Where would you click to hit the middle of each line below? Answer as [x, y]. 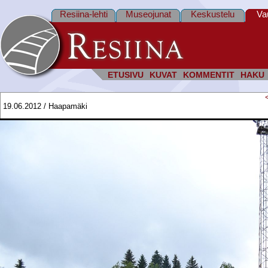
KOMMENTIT [209, 75]
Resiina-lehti [83, 14]
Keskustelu [213, 14]
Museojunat [148, 14]
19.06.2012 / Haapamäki [45, 106]
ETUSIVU [126, 75]
